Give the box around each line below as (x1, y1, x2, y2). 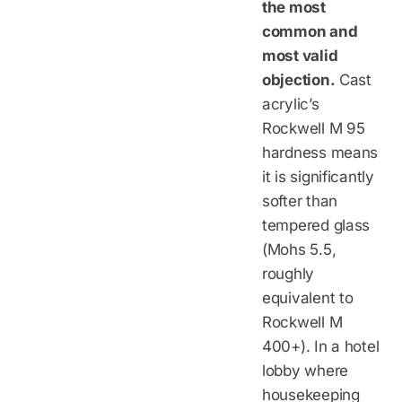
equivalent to (262, 288, 354, 307)
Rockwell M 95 (262, 118, 365, 137)
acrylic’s (262, 94, 319, 113)
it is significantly (262, 167, 374, 186)
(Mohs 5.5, (262, 240, 336, 258)
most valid (262, 46, 338, 65)
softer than (262, 191, 338, 210)
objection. (262, 70, 336, 89)
